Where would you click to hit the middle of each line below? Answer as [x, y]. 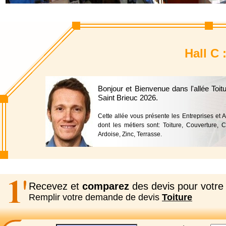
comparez [106, 186]
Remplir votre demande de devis [95, 197]
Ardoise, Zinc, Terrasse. [130, 134]
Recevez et [55, 186]
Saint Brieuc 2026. [128, 98]
